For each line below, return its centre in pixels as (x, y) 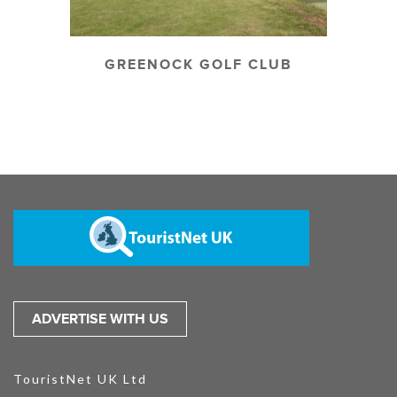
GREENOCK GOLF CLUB (198, 65)
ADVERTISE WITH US (100, 319)
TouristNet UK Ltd (80, 379)
